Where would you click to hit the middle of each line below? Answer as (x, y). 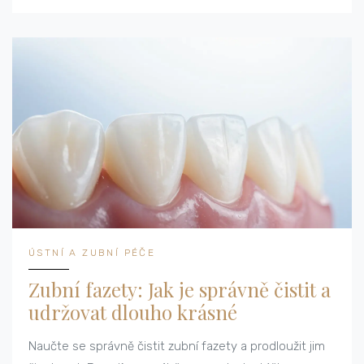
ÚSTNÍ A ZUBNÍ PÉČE (92, 253)
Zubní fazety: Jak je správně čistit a (180, 290)
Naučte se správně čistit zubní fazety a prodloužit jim (177, 347)
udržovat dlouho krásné (133, 312)
